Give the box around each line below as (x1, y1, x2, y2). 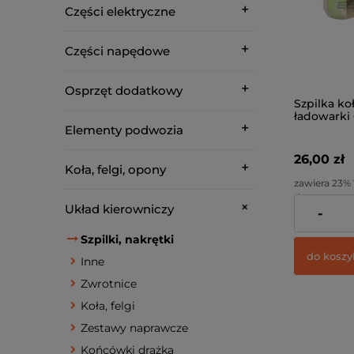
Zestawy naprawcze (81, 321, 188, 335)
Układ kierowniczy (65, 201, 174, 217)
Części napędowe (65, 43, 170, 58)
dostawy (294, 191, 335, 204)
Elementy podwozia (65, 122, 183, 137)
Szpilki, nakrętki (81, 232, 174, 247)
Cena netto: (294, 210, 349, 223)
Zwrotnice (81, 277, 137, 291)
